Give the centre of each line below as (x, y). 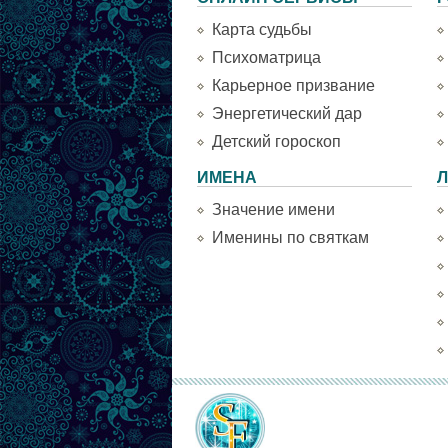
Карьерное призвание (293, 85)
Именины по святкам (290, 237)
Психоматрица (266, 57)
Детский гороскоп (276, 141)
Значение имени (273, 209)
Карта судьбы (262, 29)
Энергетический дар (287, 113)
